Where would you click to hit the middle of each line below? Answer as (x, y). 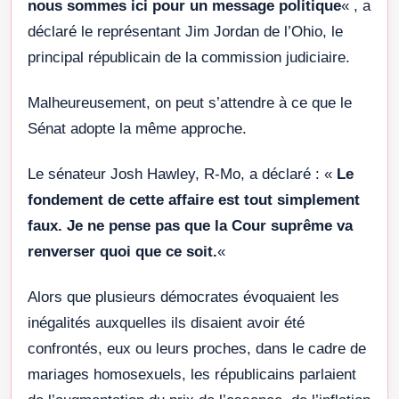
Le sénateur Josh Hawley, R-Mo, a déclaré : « (182, 175)
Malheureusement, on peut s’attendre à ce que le (190, 103)
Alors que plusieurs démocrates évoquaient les (183, 297)
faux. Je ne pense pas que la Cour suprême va (190, 226)
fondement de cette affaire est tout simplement (194, 200)
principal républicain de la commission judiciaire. (189, 58)
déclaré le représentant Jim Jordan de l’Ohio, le (185, 32)
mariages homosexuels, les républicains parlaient (192, 375)
